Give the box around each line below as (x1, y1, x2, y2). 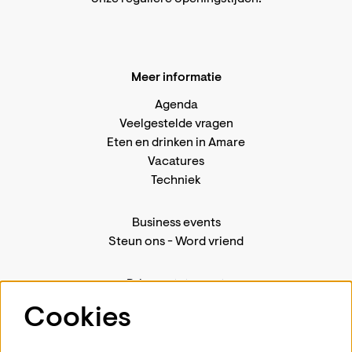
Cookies (24, 305, 131, 334)
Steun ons (108, 235, 165, 248)
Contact (152, 315, 200, 328)
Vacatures (148, 155, 204, 168)
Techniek (151, 174, 201, 187)
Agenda (154, 98, 198, 112)
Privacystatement (126, 277, 225, 291)
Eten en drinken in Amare (107, 136, 245, 149)
